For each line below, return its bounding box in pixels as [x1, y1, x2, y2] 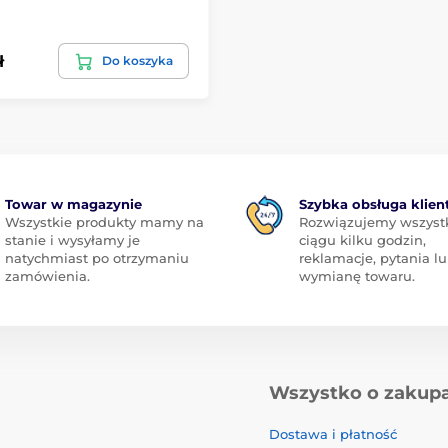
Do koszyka [102, 53, 173, 69]
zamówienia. [4, 268, 90, 285]
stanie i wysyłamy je [4, 232, 140, 249]
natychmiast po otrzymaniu [4, 250, 189, 267]
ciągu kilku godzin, [299, 232, 426, 249]
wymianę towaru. [299, 268, 415, 285]
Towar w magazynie [4, 196, 142, 213]
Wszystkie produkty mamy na [4, 214, 204, 231]
